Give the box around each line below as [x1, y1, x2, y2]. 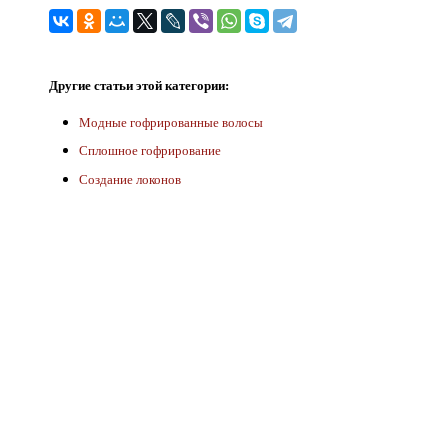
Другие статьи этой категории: [49, 74, 229, 94]
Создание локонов [79, 170, 181, 188]
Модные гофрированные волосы [79, 112, 263, 131]
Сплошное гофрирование [79, 141, 221, 160]
